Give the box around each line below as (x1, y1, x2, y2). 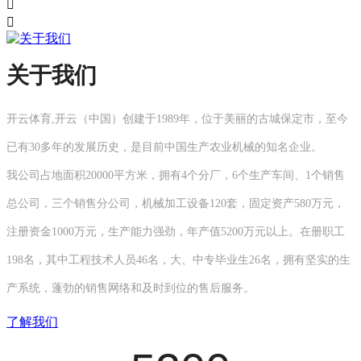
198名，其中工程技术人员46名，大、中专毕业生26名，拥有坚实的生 (6, 254, 351, 266)
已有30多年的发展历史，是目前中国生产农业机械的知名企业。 (6, 141, 322, 153)
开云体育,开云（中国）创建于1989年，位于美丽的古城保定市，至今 (6, 113, 348, 125)
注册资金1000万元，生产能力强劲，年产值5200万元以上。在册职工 (6, 226, 345, 238)
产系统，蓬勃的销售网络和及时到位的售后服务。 (6, 282, 255, 294)
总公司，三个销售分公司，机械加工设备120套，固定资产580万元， (6, 197, 345, 210)
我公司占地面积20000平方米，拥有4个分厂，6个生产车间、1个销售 (6, 169, 345, 181)
